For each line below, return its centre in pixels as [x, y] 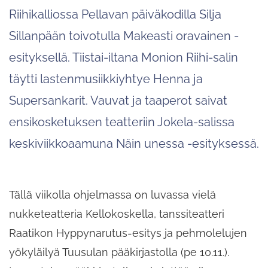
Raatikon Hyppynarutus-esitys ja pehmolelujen [128, 233]
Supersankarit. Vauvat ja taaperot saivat [118, 100]
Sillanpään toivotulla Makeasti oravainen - [124, 36]
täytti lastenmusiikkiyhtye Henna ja [106, 79]
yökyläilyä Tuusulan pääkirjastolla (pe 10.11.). [119, 252]
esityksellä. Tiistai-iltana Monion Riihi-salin [124, 57]
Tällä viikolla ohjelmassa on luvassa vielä [112, 194]
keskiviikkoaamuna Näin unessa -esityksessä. [134, 143]
